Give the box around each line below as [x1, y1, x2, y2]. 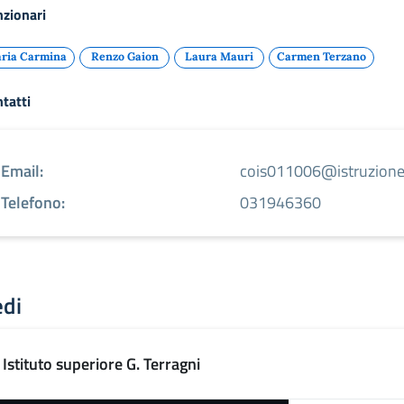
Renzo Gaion [90, 49, 159, 63]
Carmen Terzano [277, 49, 366, 63]
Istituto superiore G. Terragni [3, 352, 200, 376]
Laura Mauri [185, 49, 253, 63]
